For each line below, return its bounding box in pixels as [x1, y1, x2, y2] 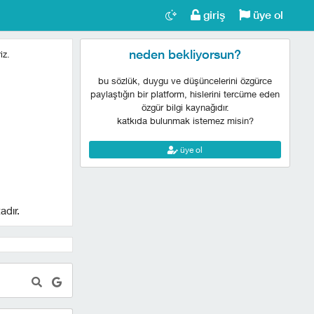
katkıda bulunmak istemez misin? [116, 115, 254, 126]
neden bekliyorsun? [129, 47, 241, 62]
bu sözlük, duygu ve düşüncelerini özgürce [98, 75, 272, 86]
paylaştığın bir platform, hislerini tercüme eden [90, 88, 280, 100]
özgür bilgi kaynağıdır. [141, 102, 229, 113]
